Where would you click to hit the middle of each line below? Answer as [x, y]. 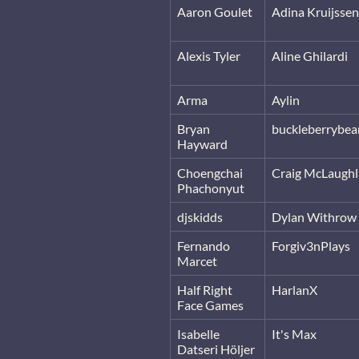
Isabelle [198, 333]
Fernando [204, 245]
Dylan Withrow [314, 216]
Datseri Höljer [216, 349]
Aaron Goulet [215, 11]
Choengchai [210, 172]
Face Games [210, 305]
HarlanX [294, 289]
